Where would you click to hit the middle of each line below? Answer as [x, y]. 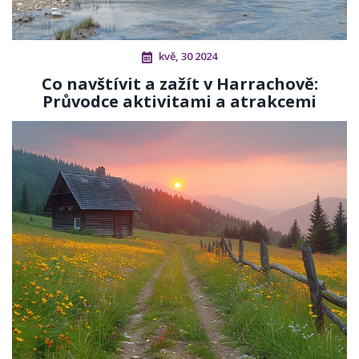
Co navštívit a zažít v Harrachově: [179, 84]
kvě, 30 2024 [188, 56]
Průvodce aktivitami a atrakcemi [179, 102]
